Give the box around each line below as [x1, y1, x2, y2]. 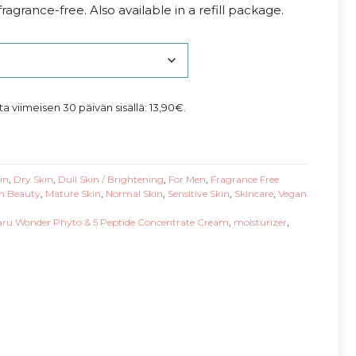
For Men [168, 173, 206, 185]
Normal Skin [105, 188, 163, 199]
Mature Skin [44, 188, 101, 199]
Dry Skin [13, 173, 53, 185]
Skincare [234, 188, 273, 199]
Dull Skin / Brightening [57, 173, 164, 185]
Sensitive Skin [167, 188, 230, 199]
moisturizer [233, 216, 287, 228]
